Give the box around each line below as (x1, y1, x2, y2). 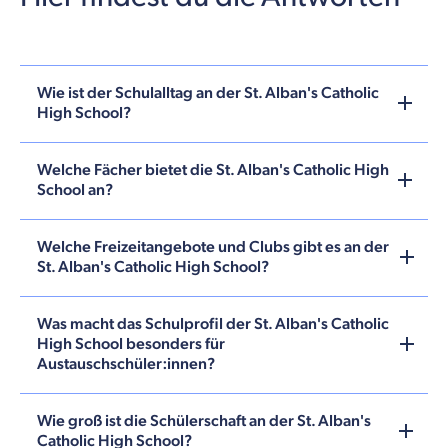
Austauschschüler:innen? (37, 354, 215, 374)
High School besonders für (37, 334, 225, 354)
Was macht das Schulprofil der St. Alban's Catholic (37, 314, 389, 334)
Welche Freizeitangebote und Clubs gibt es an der (37, 237, 389, 257)
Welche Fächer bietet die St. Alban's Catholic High (37, 160, 389, 180)
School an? (37, 180, 113, 200)
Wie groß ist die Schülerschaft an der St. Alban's (37, 411, 371, 431)
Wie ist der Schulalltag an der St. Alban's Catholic (37, 83, 379, 103)
